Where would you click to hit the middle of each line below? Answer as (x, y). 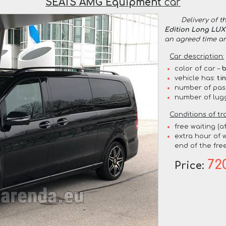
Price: (191, 166)
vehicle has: (196, 78)
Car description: (197, 56)
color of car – (199, 68)
